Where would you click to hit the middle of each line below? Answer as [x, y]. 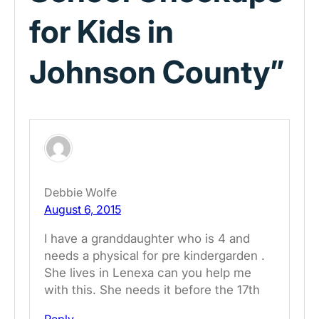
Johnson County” [157, 72]
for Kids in [101, 32]
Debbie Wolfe [80, 192]
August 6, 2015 [83, 209]
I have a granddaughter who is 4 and [147, 238]
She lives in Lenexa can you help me [148, 272]
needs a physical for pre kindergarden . [155, 255]
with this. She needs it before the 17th [152, 289]
